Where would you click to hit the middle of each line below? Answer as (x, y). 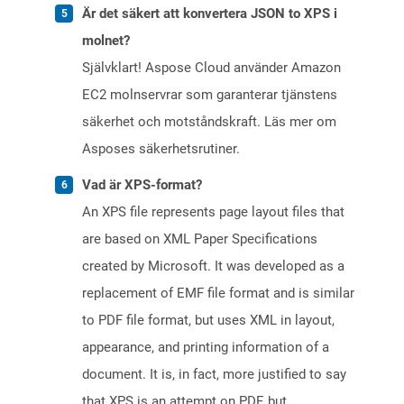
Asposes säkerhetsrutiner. (161, 149)
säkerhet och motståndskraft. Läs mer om (209, 122)
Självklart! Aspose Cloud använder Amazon (211, 68)
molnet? (106, 41)
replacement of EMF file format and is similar (218, 294)
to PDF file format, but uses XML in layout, (208, 321)
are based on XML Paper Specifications (200, 239)
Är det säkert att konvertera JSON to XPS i (210, 14)
